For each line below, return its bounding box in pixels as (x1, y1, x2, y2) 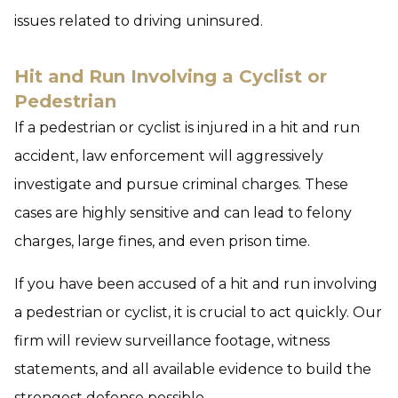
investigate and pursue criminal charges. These (14, 176, 348, 193)
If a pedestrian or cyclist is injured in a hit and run (14, 119, 360, 136)
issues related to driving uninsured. (14, 12, 263, 29)
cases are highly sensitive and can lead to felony (14, 204, 352, 221)
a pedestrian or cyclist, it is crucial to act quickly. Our (14, 304, 382, 321)
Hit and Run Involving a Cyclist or (14, 66, 327, 87)
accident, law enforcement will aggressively (14, 147, 323, 164)
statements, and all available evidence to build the (14, 361, 371, 378)
